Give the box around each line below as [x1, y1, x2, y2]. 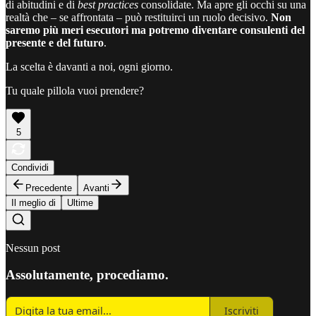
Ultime [67, 197, 93, 208]
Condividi [11, 162, 49, 173]
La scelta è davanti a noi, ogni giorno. [6, 60, 173, 73]
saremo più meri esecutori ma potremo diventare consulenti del [6, 23, 305, 36]
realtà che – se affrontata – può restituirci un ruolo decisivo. [6, 11, 271, 23]
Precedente [25, 182, 72, 193]
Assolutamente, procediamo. [6, 267, 169, 283]
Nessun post [6, 241, 60, 254]
